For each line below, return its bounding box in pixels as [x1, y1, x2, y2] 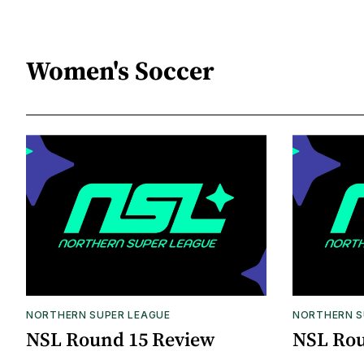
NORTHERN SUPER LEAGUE [26, 308, 171, 321]
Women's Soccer [26, 52, 214, 89]
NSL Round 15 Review [26, 325, 214, 353]
